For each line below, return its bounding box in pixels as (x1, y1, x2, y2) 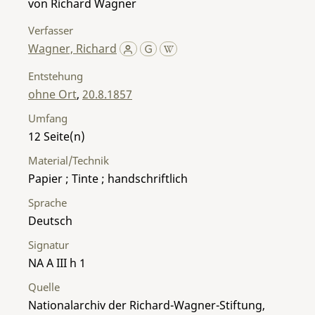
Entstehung (28, 68, 83, 83)
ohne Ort (28, 86, 77, 102)
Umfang (28, 110, 67, 125)
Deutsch (28, 212, 72, 229)
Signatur (28, 237, 69, 252)
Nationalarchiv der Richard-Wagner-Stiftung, (28, 297, 265, 313)
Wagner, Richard (28, 40, 117, 56)
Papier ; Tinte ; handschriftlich (28, 170, 188, 186)
